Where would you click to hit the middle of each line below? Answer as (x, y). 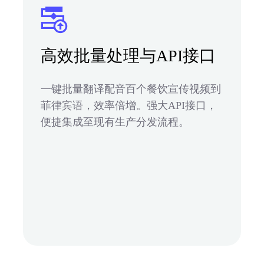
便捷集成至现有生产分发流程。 (115, 122)
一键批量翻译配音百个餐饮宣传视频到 (131, 89)
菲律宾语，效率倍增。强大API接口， (129, 105)
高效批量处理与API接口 (128, 55)
